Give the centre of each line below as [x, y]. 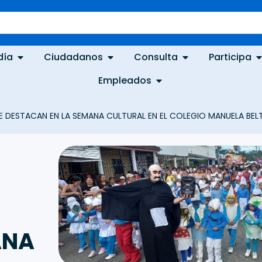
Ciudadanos [74, 57]
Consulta [156, 57]
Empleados [125, 80]
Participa [230, 57]
